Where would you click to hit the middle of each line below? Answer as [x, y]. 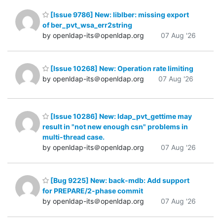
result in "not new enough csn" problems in [115, 126]
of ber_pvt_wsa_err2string [87, 25]
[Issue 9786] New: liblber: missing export [119, 14]
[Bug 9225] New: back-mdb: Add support [119, 181]
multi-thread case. [74, 137]
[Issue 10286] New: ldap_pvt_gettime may [120, 116]
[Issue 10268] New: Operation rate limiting [121, 69]
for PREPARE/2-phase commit [93, 191]
